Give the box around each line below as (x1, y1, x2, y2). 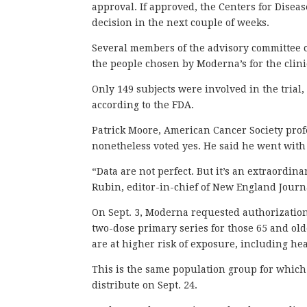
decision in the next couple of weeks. (92, 16, 270, 28)
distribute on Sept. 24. (92, 279, 198, 291)
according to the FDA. (92, 99, 195, 110)
